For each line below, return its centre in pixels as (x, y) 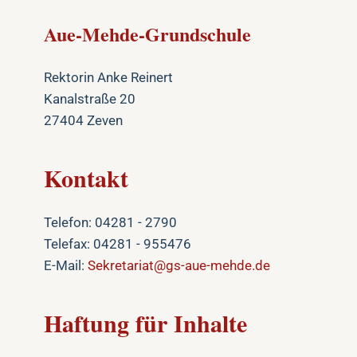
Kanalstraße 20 (90, 99)
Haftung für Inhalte (145, 323)
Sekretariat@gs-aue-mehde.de (179, 265)
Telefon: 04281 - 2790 (110, 222)
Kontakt (86, 178)
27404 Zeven (83, 120)
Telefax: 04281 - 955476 (118, 244)
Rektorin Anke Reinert (108, 77)
